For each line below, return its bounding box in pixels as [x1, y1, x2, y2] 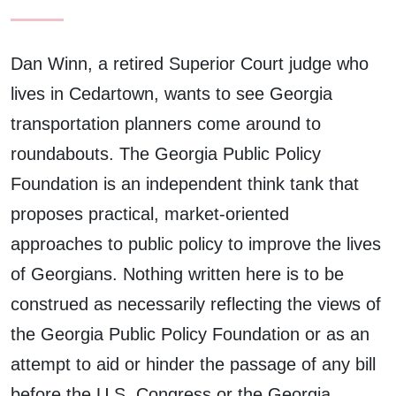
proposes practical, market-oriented [11, 203, 289, 224]
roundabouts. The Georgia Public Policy [11, 143, 321, 164]
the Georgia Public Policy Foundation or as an [11, 324, 369, 344]
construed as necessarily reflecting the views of [11, 293, 381, 314]
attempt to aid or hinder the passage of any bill [11, 354, 376, 374]
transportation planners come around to [11, 113, 321, 133]
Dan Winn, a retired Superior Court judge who [11, 53, 369, 73]
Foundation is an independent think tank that [11, 173, 359, 194]
